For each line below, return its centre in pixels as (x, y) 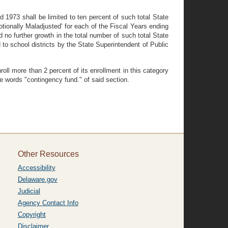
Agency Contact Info (48, 203)
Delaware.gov (37, 179)
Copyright (32, 215)
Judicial (29, 191)
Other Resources (48, 154)
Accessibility (36, 168)
